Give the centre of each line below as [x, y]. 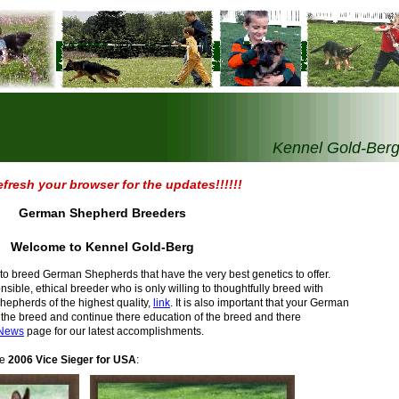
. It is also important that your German [260, 303]
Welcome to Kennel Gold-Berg [102, 247]
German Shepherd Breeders [102, 213]
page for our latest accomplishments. [114, 331]
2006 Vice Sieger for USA [72, 360]
